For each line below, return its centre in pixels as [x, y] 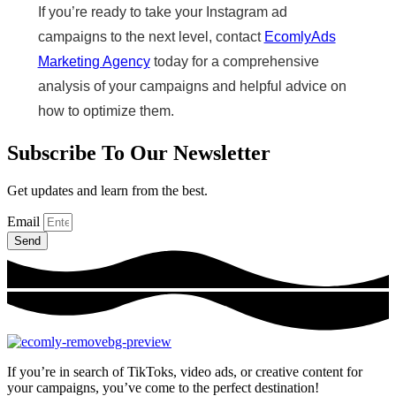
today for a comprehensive [234, 62]
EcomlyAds [300, 37]
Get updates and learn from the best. [107, 191]
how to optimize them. [106, 111]
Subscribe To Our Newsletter [139, 153]
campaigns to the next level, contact [151, 37]
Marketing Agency [94, 62]
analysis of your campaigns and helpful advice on [192, 87]
